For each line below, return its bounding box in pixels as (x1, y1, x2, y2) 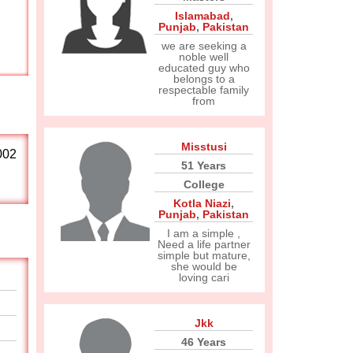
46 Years (181, 336, 226, 348)
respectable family (158, 84, 249, 96)
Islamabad (174, 9, 230, 22)
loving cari (178, 271, 229, 284)
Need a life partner (157, 238, 251, 251)
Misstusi (180, 140, 227, 153)
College (183, 178, 225, 191)
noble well (179, 50, 229, 63)
